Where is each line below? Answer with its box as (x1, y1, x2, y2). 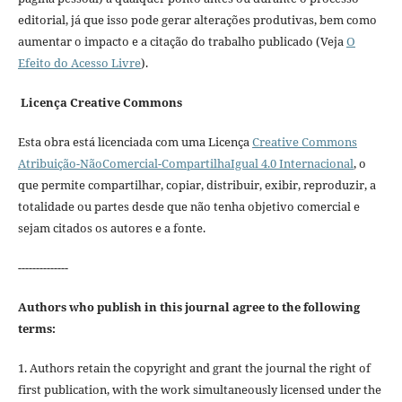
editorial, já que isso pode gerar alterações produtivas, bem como (17, 12, 377, 29)
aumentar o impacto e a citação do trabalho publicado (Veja (17, 33, 346, 50)
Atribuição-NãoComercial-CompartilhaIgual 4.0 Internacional (17, 155, 354, 172)
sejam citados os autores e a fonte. (17, 220, 205, 237)
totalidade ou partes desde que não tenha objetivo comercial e (17, 198, 360, 215)
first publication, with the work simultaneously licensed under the (17, 381, 381, 398)
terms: (17, 320, 56, 337)
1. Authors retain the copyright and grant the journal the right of (17, 360, 371, 377)
